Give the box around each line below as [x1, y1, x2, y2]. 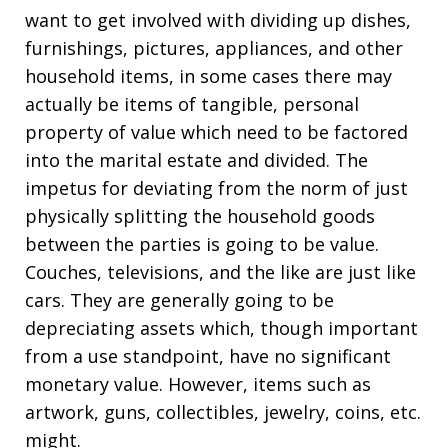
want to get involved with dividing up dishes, [25, 8, 411, 32]
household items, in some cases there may [25, 64, 392, 88]
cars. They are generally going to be [25, 288, 334, 312]
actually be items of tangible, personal [25, 92, 359, 116]
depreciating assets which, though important [25, 316, 418, 340]
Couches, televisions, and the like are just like [25, 260, 416, 284]
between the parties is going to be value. [25, 232, 379, 256]
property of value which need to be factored [25, 120, 408, 144]
